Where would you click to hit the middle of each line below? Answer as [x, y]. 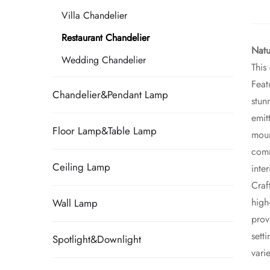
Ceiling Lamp [81, 167]
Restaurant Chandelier [105, 38]
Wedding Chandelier [104, 60]
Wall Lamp [75, 203]
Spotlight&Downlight [97, 239]
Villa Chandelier [94, 15]
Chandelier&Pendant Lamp [110, 95]
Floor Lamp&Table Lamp [105, 131]
